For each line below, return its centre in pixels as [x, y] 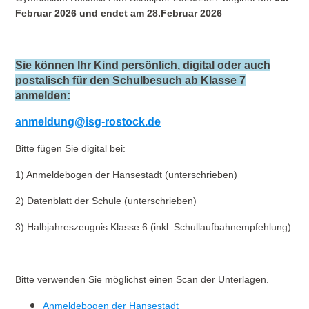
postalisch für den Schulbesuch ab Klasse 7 [131, 80]
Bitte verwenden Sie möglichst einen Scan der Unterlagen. [142, 279]
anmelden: [43, 96]
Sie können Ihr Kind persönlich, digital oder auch [143, 65]
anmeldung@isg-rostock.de [88, 122]
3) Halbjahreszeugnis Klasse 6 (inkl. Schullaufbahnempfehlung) [153, 227]
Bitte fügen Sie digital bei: [71, 148]
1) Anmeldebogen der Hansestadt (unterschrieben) [127, 175]
